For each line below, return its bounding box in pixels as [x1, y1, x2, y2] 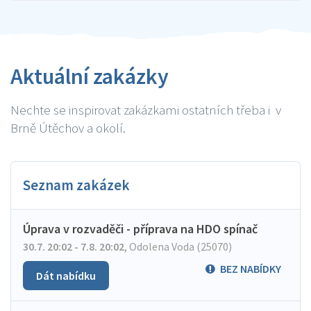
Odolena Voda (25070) [127, 239, 232, 253]
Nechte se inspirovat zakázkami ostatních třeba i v [10, 101, 281, 118]
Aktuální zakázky [10, 62, 169, 90]
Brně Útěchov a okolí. [10, 119, 126, 136]
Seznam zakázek [23, 176, 130, 194]
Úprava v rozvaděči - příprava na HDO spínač [23, 221, 258, 237]
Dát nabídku [36, 269, 96, 283]
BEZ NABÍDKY [220, 262, 281, 276]
